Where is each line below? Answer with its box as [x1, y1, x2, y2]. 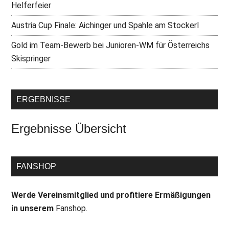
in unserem [11, 203, 56, 213]
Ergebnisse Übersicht [11, 122, 127, 135]
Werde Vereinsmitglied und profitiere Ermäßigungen [11, 190, 211, 200]
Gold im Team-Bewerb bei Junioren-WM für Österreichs [11, 40, 210, 50]
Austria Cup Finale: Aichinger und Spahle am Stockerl [11, 20, 199, 30]
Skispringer [11, 54, 51, 63]
